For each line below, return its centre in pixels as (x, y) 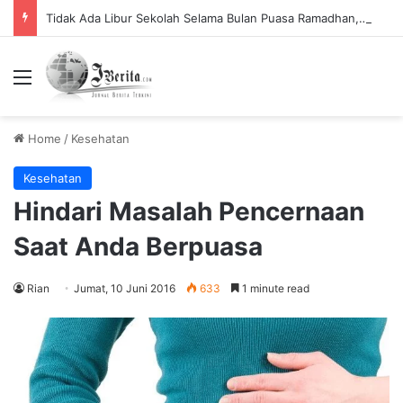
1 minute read (274, 288)
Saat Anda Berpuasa (138, 246)
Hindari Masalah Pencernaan (189, 211)
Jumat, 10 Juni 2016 (125, 288)
